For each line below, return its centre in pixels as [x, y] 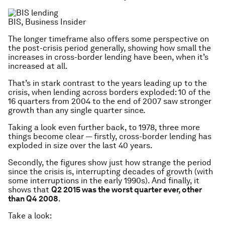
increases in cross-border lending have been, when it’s [108, 57]
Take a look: [30, 215]
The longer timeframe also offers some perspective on [108, 39]
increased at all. [38, 66]
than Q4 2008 [33, 198]
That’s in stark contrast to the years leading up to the [107, 83]
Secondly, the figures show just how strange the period [110, 162]
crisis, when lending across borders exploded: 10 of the [109, 92]
